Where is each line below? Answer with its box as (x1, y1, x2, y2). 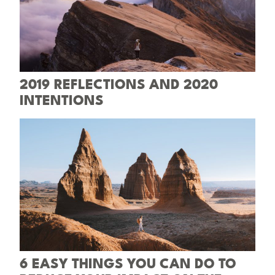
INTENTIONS (20, 93, 104, 109)
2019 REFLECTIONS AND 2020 (20, 77, 218, 93)
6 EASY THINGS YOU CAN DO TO (20, 257, 236, 272)
